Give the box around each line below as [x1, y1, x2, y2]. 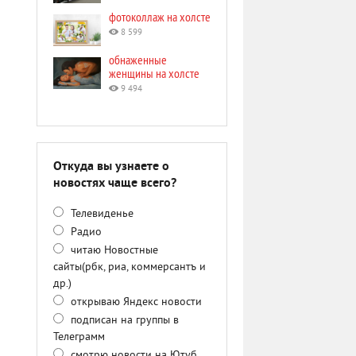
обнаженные [109, 52, 167, 68]
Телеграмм [53, 331, 105, 344]
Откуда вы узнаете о [53, 159, 169, 175]
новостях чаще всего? [53, 176, 176, 192]
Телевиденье [68, 207, 133, 221]
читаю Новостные [68, 244, 158, 257]
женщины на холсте [109, 65, 199, 81]
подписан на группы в [68, 314, 179, 327]
